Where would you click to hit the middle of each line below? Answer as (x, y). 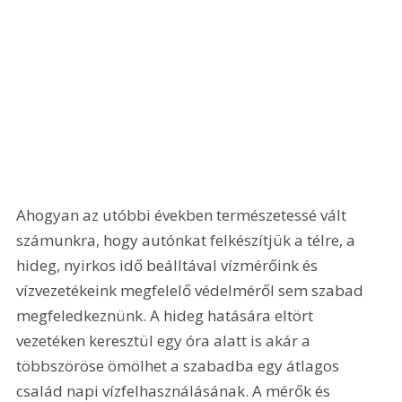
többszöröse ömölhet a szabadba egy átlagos (180, 365)
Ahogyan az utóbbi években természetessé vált (184, 214)
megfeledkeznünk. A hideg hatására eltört (167, 315)
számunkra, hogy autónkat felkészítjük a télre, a (188, 240)
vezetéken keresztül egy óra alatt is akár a (166, 340)
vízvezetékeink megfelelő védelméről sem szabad (192, 290)
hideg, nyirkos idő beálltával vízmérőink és (169, 265)
